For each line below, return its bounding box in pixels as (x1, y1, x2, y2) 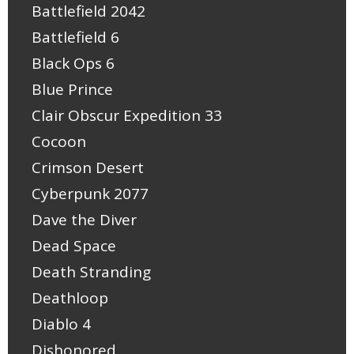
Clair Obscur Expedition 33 (32, 105, 222, 126)
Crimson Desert (32, 157, 144, 179)
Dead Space (32, 235, 116, 257)
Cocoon (32, 131, 86, 153)
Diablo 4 (32, 314, 91, 335)
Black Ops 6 (32, 53, 115, 74)
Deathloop (32, 288, 108, 309)
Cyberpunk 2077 (32, 183, 149, 205)
